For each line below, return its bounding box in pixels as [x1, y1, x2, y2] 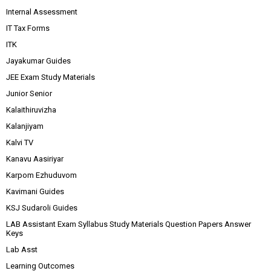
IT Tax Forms [6, 24, 50, 33]
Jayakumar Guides [6, 56, 71, 65]
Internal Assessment [6, 7, 77, 16]
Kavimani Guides [6, 187, 64, 196]
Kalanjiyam [6, 122, 44, 131]
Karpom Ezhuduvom [6, 171, 77, 180]
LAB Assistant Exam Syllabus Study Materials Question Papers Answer [6, 220, 251, 229]
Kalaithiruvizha [6, 105, 56, 114]
